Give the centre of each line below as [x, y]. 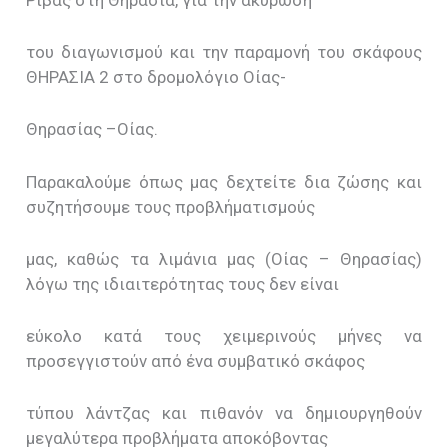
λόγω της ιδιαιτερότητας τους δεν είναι [183, 283]
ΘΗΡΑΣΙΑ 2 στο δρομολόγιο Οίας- [156, 77]
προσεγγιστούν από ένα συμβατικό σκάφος [196, 360]
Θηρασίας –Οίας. [92, 129]
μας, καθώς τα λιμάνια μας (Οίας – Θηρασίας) [224, 258]
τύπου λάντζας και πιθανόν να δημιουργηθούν [224, 413]
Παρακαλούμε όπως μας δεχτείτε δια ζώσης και [224, 181]
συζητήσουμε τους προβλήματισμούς [171, 206]
